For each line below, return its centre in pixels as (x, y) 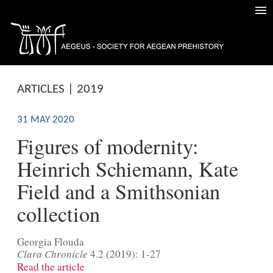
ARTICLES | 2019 (60, 89)
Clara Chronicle (52, 253)
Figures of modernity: (108, 146)
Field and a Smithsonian (118, 191)
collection (58, 214)
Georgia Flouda (50, 241)
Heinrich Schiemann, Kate (127, 168)
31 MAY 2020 (45, 120)
